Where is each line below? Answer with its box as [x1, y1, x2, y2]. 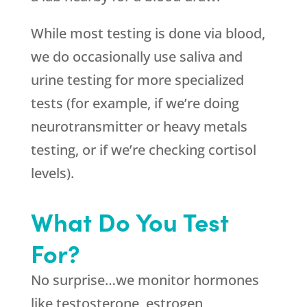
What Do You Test [30, 204, 229, 238]
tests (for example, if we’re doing [30, 94, 239, 112]
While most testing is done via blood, [30, 24, 265, 42]
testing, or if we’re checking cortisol [30, 140, 256, 159]
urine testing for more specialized [30, 71, 244, 89]
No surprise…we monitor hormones [30, 271, 259, 289]
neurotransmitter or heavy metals [30, 117, 247, 136]
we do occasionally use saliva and [30, 47, 243, 66]
